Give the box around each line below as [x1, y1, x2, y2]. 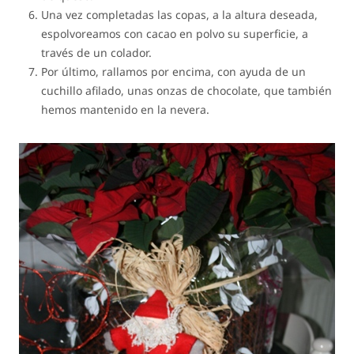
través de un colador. [41, 44, 153, 60]
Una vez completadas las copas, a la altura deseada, [41, 6, 318, 22]
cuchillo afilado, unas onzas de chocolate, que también [41, 82, 333, 98]
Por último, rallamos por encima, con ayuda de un [41, 63, 307, 79]
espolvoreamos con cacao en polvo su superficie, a [41, 25, 309, 41]
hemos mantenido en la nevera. [41, 101, 210, 117]
